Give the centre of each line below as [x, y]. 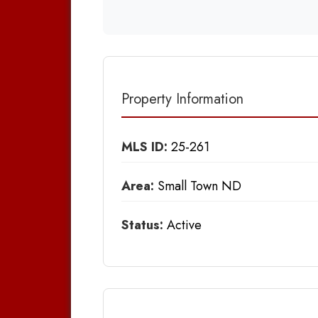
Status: [142, 225]
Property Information [182, 99]
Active [182, 225]
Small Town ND [198, 186]
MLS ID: [144, 147]
